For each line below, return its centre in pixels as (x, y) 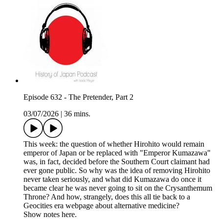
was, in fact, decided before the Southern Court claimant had (117, 162)
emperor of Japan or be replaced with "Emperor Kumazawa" (117, 153)
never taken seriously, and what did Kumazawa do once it (112, 179)
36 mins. (77, 114)
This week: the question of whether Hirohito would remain (114, 144)
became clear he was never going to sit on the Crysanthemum (118, 188)
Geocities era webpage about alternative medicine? (101, 206)
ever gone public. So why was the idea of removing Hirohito (117, 171)
